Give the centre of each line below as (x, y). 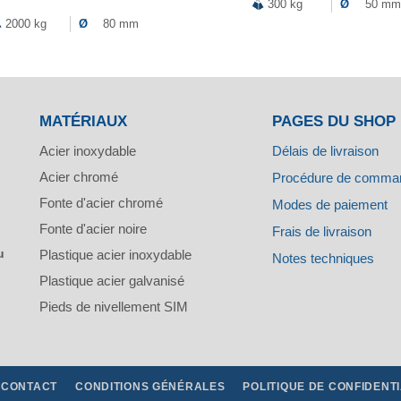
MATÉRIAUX (83, 121)
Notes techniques (323, 258)
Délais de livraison (325, 150)
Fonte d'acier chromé (101, 202)
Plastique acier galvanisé (112, 280)
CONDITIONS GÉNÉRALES (150, 386)
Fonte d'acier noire (93, 228)
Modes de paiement (329, 204)
